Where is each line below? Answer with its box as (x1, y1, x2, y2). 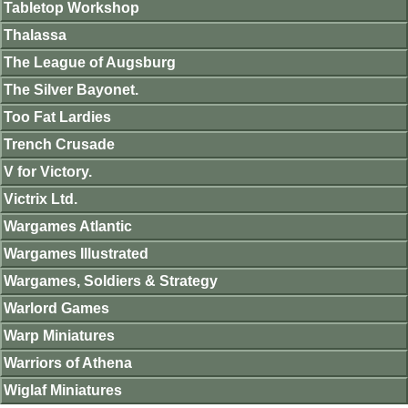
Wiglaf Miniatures (4, 382, 122, 399)
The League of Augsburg (4, 55, 176, 71)
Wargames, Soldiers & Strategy (4, 273, 218, 290)
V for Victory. (4, 164, 92, 180)
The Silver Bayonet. (4, 82, 138, 98)
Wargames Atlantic (4, 219, 132, 235)
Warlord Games (4, 301, 109, 317)
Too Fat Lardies (4, 109, 111, 126)
